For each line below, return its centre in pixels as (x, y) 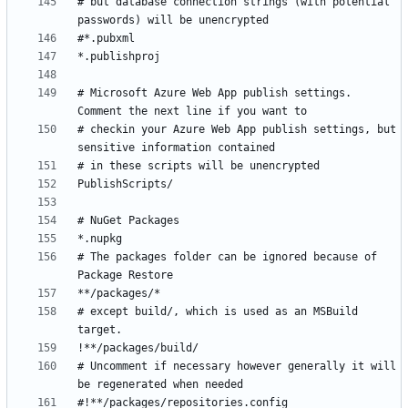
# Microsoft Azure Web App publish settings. (214, 92)
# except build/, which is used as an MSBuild (218, 311)
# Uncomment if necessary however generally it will (237, 366)
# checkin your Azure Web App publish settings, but (237, 129)
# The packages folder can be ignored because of (227, 256)
